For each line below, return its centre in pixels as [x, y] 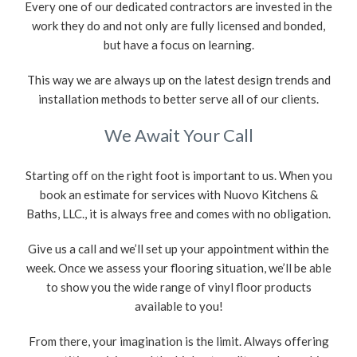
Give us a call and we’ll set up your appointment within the [178, 249]
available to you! [178, 306]
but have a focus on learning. [178, 45]
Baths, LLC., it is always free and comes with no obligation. [178, 214]
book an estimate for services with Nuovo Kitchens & [178, 195]
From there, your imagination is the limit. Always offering [178, 341]
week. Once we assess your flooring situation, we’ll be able [178, 268]
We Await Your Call [178, 135]
